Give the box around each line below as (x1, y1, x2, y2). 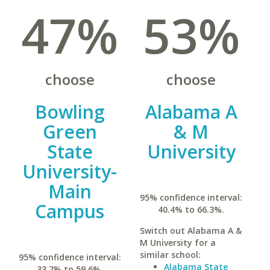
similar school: (139, 249, 201, 260)
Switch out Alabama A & (139, 225, 242, 236)
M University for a (139, 237, 216, 248)
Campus (35, 199, 105, 224)
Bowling (34, 99, 105, 124)
